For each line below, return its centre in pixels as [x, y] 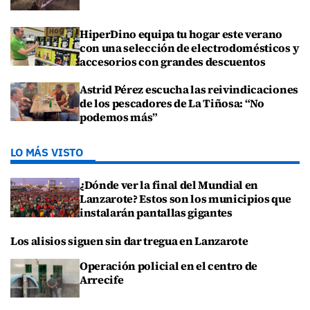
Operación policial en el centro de [169, 265]
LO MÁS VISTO [47, 153]
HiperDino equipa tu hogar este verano [181, 34]
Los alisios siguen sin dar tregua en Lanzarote [129, 240]
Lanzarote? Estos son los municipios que [185, 199]
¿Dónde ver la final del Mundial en [169, 185]
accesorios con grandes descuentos [173, 61]
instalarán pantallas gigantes [156, 213]
